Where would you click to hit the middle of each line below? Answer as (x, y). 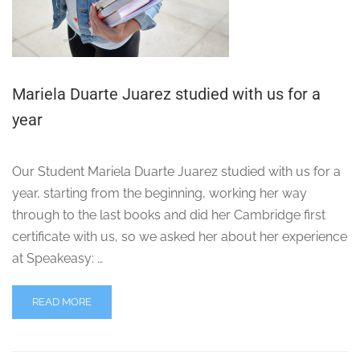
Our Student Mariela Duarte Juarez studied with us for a (176, 172)
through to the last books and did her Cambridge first (169, 215)
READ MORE (62, 302)
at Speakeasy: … (57, 259)
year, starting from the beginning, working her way (160, 194)
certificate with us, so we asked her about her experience (180, 237)
